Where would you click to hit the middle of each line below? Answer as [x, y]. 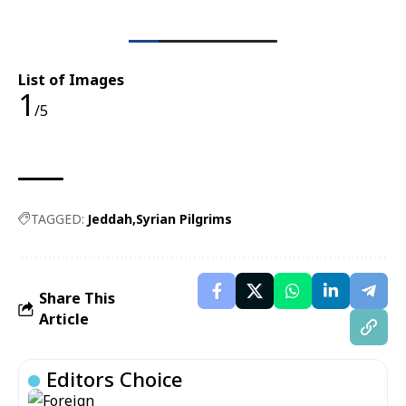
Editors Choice [115, 379]
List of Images [71, 80]
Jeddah [110, 219]
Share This [77, 299]
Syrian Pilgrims [184, 219]
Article [64, 319]
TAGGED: [58, 219]
